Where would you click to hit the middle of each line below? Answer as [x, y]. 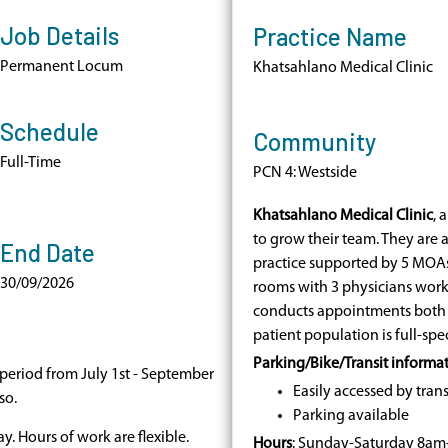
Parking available [350, 416]
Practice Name [329, 36]
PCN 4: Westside [304, 173]
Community [314, 141]
